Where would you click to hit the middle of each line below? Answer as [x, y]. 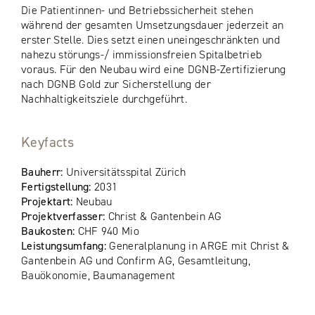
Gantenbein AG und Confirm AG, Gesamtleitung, [136, 260]
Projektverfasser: [65, 216]
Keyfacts [48, 142]
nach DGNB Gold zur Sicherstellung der [116, 84]
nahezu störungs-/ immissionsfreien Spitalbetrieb [142, 54]
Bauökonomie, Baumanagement [98, 275]
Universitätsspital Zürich [126, 172]
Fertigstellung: [58, 186]
